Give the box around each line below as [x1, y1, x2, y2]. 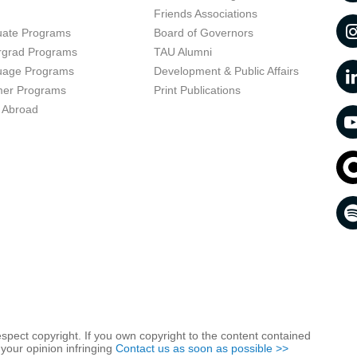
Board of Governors [153, 26, 253, 39]
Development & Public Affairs [153, 65, 299, 77]
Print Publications [153, 84, 241, 96]
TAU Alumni [153, 45, 212, 58]
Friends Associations [153, 7, 257, 20]
